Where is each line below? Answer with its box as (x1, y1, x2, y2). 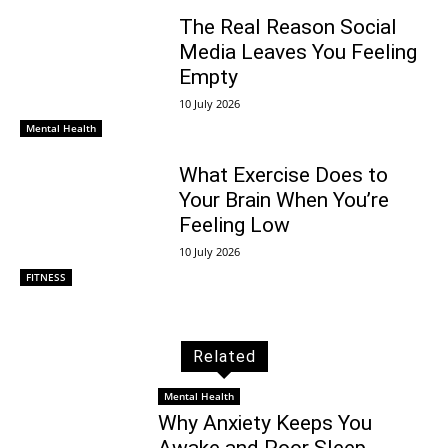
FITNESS (26, 269, 66, 284)
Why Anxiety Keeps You (158, 410, 373, 435)
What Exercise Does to (178, 163, 388, 188)
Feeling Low (178, 213, 290, 238)
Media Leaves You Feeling (178, 39, 417, 64)
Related (192, 346, 256, 366)
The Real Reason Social (178, 14, 397, 39)
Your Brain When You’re (178, 188, 389, 213)
